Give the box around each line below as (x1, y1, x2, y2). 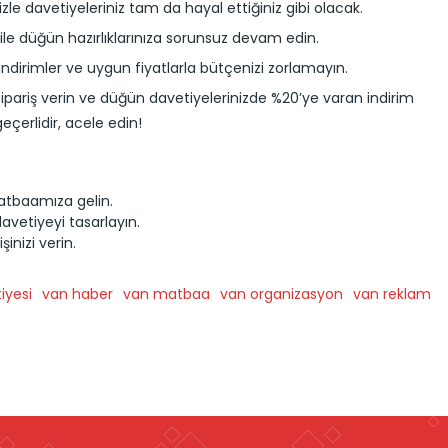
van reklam (353, 283, 431, 304)
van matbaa (123, 283, 210, 304)
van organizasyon (220, 283, 343, 304)
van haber (42, 283, 113, 304)
